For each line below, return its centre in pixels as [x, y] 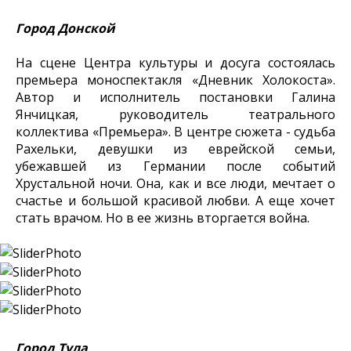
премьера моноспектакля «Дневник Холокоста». [175, 80]
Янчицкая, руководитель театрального [175, 114]
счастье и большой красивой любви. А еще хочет [175, 201]
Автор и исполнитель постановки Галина [175, 97]
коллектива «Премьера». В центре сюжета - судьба [175, 132]
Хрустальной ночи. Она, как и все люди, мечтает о [175, 183]
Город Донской [65, 28]
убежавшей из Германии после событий [175, 166]
